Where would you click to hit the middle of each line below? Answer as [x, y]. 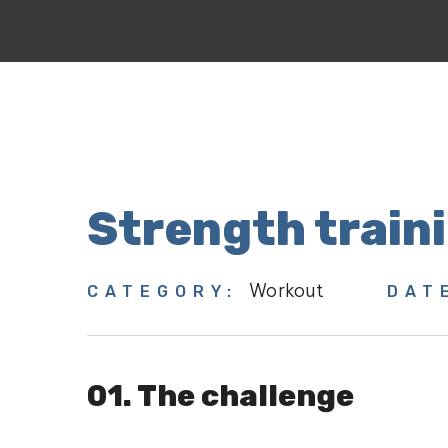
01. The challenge [226, 396]
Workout [287, 290]
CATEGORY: [168, 291]
